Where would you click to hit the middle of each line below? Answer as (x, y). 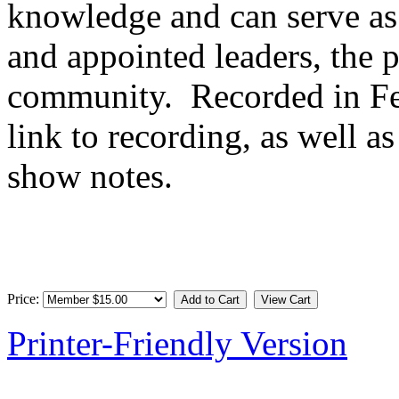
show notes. (94, 176)
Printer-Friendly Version (177, 344)
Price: (25, 299)
